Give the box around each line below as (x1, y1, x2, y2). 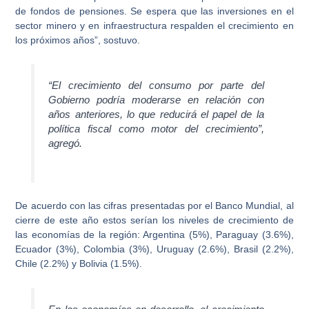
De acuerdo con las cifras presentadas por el (15, 200, 216, 212)
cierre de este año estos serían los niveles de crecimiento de (15, 215, 294, 226)
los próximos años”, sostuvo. (15, 34, 141, 46)
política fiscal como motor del (48, 123, 206, 135)
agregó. (48, 137, 83, 150)
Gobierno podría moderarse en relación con (48, 94, 264, 106)
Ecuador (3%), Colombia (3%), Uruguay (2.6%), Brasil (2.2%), (15, 243, 294, 255)
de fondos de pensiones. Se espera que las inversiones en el (15, 5, 294, 17)
